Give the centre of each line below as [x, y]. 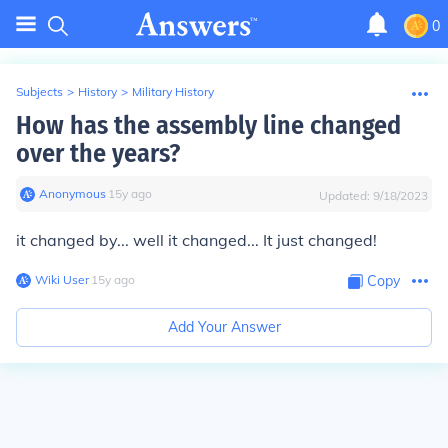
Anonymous [72, 193]
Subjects [39, 91]
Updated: [346, 195]
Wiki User [62, 279]
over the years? [98, 153]
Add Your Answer [224, 327]
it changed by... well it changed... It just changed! [196, 240]
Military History [173, 91]
